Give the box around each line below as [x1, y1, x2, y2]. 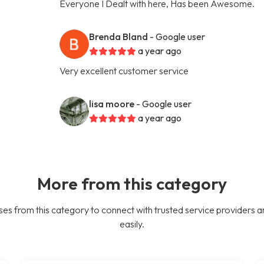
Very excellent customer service [60, 64, 189, 77]
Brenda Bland [89, 30, 148, 42]
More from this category [37, 172, 227, 194]
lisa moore [89, 97, 135, 110]
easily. [120, 217, 144, 230]
